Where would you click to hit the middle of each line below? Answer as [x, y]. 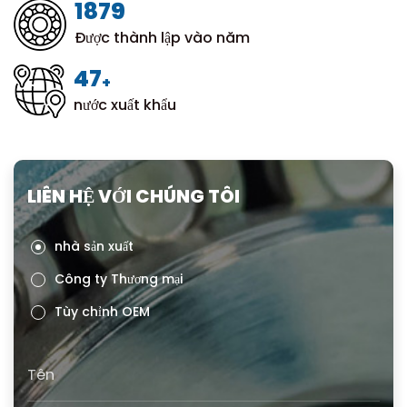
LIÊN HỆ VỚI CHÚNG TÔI [134, 197]
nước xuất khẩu [124, 104]
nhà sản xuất [94, 247]
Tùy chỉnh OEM [102, 312]
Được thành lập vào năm [162, 38]
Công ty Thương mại [119, 279]
